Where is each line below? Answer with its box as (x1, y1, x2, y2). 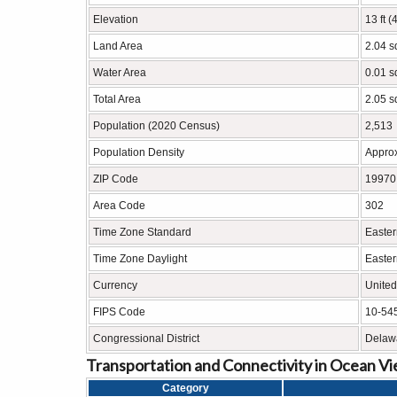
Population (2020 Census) (93, 120, 220, 132)
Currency (93, 279, 137, 292)
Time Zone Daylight (93, 253, 187, 265)
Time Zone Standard (93, 226, 191, 238)
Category (161, 382, 209, 394)
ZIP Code (93, 173, 138, 185)
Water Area (93, 66, 146, 79)
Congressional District (93, 332, 199, 345)
